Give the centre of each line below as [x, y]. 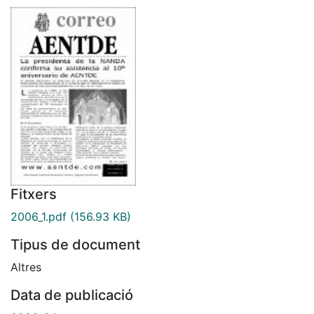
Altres [26, 267]
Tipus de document [75, 244]
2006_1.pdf [39, 216]
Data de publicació [72, 295]
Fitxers [34, 194]
